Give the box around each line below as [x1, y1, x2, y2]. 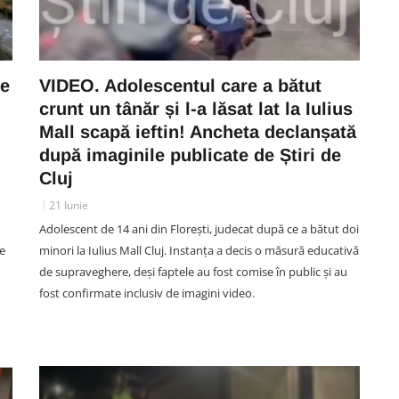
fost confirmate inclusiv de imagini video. [39, 285, 255, 301]
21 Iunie [49, 198, 88, 213]
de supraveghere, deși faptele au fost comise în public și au [39, 264, 347, 280]
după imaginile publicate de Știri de [39, 145, 341, 165]
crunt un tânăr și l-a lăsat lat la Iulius [39, 99, 353, 118]
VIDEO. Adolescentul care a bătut [39, 76, 322, 95]
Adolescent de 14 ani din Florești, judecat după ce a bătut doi [39, 221, 359, 237]
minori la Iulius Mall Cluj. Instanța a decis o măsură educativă [39, 242, 359, 258]
